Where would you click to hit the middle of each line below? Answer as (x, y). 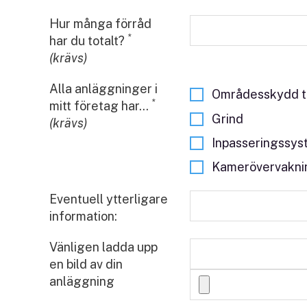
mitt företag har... (100, 106)
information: (83, 217)
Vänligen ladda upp (103, 247)
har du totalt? (88, 41)
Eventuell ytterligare (109, 199)
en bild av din (86, 265)
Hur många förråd (100, 24)
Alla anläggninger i (103, 89)
